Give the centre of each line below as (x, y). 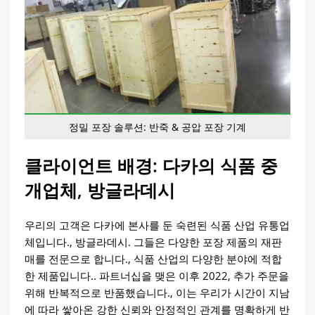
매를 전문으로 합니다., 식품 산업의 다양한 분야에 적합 (153, 258)
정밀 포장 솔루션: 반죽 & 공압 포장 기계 (157, 127)
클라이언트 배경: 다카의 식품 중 (151, 165)
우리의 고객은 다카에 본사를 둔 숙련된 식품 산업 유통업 (157, 225)
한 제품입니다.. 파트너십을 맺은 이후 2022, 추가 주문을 (157, 275)
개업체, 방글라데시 (100, 189)
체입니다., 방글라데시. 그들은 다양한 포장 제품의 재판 (153, 242)
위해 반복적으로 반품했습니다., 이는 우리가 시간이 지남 (157, 292)
